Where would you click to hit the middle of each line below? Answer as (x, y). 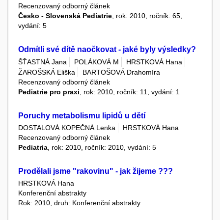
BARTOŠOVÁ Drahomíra (121, 72)
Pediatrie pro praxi (49, 92)
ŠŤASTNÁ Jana (42, 62)
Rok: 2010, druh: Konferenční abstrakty (79, 203)
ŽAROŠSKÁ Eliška (47, 72)
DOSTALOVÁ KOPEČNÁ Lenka (67, 128)
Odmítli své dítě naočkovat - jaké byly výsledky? (107, 50)
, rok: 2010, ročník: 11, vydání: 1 (130, 92)
